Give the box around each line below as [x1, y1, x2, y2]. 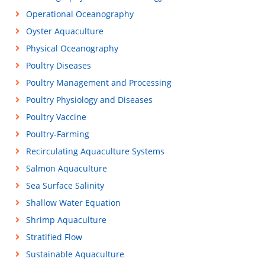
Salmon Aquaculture [25, 163, 107, 174]
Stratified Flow [25, 231, 82, 243]
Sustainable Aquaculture [25, 248, 124, 260]
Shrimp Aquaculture [25, 214, 106, 225]
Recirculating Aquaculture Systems [25, 146, 164, 157]
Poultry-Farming [25, 128, 89, 140]
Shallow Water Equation [25, 197, 121, 208]
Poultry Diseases [25, 60, 91, 71]
